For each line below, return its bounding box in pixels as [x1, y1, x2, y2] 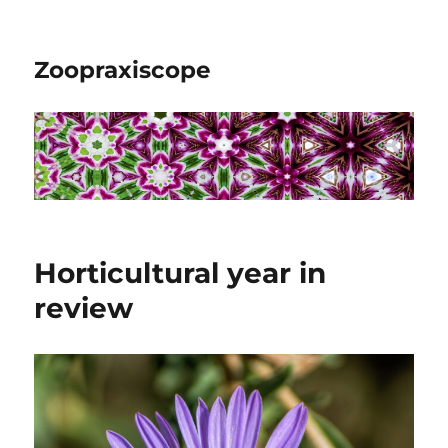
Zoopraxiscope [34, 56, 212, 84]
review [34, 291, 134, 326]
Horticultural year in [34, 256, 327, 291]
